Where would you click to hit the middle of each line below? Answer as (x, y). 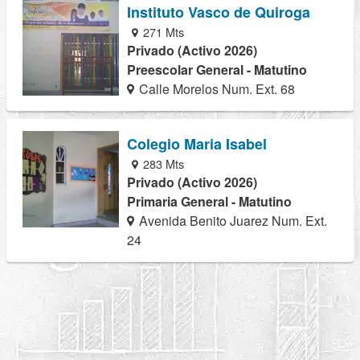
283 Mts (162, 163)
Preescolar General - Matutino (217, 69)
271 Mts (162, 31)
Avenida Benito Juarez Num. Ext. (232, 220)
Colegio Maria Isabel (197, 143)
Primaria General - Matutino (209, 201)
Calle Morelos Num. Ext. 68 (216, 88)
